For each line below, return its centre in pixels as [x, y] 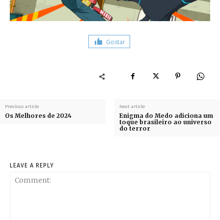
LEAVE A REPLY [32, 166]
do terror [135, 129]
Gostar [116, 42]
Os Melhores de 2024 [38, 116]
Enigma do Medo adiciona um [166, 116]
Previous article [22, 107]
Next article [132, 107]
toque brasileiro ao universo [165, 122]
